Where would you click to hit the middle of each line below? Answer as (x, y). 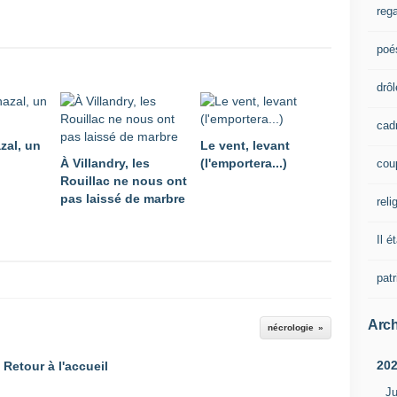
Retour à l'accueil (56, 366)
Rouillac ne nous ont (124, 181)
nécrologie (291, 327)
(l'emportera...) (244, 163)
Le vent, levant (245, 145)
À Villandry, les (105, 163)
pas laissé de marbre (123, 198)
